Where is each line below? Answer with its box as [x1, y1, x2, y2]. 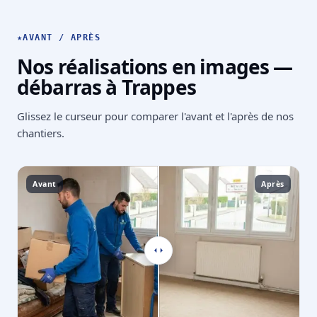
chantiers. [17, 126, 64, 141]
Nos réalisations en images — [17, 53, 293, 81]
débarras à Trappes [17, 74, 196, 101]
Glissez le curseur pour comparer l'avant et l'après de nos [17, 109, 294, 124]
